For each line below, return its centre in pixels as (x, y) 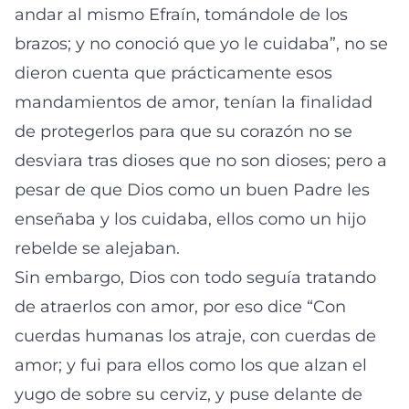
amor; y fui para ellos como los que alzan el (191, 365)
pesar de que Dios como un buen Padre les (192, 190)
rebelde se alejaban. (97, 248)
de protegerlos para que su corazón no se (184, 131)
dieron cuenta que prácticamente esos (173, 73)
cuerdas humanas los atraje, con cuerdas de (195, 336)
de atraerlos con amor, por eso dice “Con (180, 307)
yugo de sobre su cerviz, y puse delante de (189, 394)
